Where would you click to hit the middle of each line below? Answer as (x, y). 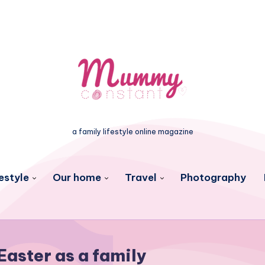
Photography (213, 177)
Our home (77, 177)
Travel (140, 177)
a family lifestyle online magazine (132, 132)
